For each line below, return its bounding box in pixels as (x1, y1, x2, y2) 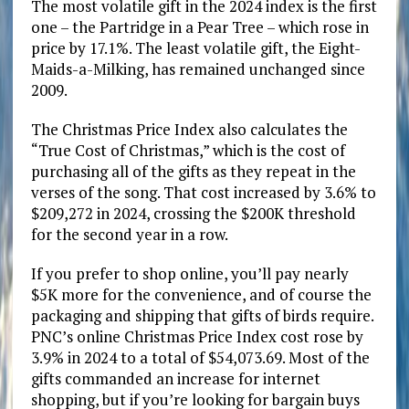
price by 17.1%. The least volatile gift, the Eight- (30, 37, 361, 58)
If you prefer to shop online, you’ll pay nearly (30, 262, 349, 284)
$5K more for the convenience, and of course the (30, 283, 372, 305)
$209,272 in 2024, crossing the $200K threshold (30, 202, 356, 224)
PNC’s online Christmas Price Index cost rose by (30, 325, 363, 347)
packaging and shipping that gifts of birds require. (30, 304, 373, 326)
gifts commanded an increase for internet (30, 367, 320, 389)
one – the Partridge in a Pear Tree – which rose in (30, 16, 369, 37)
